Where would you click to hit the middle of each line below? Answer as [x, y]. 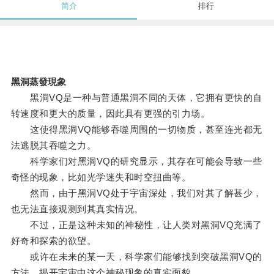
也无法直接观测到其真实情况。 [77, 209]
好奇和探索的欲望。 [54, 241]
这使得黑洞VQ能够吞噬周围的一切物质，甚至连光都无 [136, 130]
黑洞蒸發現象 [38, 82]
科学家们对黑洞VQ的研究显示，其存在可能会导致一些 [136, 161]
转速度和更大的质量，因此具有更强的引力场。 [110, 114]
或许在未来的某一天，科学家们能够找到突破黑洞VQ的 [136, 257]
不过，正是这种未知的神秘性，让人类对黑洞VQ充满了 [136, 225]
